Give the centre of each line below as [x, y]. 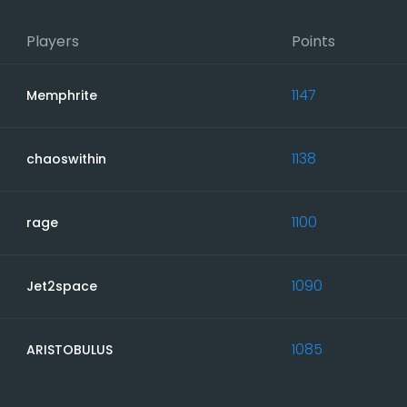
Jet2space [62, 286]
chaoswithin [66, 159]
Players [53, 41]
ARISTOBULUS [69, 349]
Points [313, 41]
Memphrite [62, 95]
